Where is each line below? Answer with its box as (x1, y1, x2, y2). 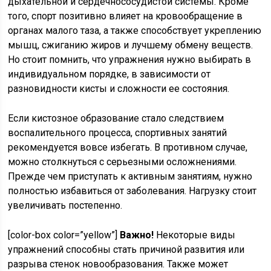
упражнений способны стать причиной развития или (8, 244, 245, 256)
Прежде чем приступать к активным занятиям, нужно (8, 171, 253, 183)
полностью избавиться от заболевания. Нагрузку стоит (8, 185, 257, 197)
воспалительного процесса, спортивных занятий (8, 127, 227, 139)
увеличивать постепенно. (8, 200, 123, 212)
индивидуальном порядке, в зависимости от (8, 68, 211, 80)
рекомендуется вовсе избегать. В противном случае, (8, 142, 248, 154)
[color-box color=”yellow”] (8, 229, 120, 241)
